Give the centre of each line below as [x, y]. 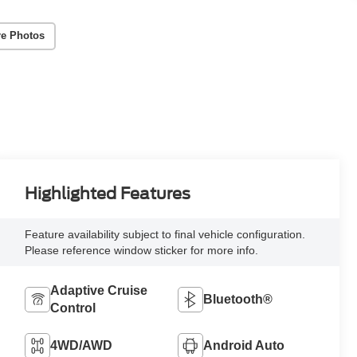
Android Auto [243, 345]
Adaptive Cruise [99, 290]
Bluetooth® [237, 299]
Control [73, 308]
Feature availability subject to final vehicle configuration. [165, 234]
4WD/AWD [82, 345]
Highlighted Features [108, 193]
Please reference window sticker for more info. [142, 250]
